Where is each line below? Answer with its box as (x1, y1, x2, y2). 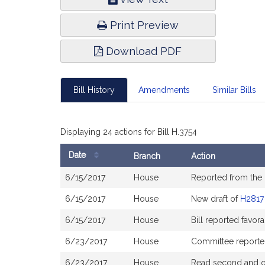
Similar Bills (212, 85, 256, 95)
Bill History (73, 85, 115, 95)
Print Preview (107, 19, 179, 31)
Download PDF (103, 45, 182, 57)
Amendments (138, 85, 190, 95)
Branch (134, 151, 160, 161)
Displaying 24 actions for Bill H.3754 (60, 127, 197, 137)
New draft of (191, 194, 240, 203)
